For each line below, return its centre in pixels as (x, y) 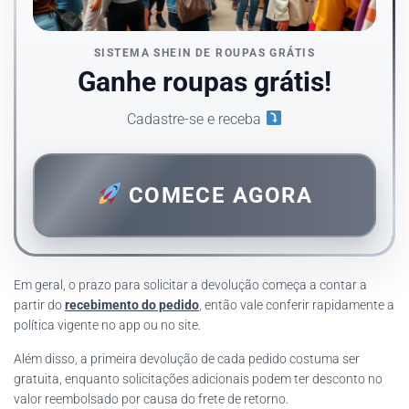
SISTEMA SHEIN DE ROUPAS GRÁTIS (204, 52)
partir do (39, 304)
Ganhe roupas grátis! (204, 81)
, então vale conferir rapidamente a (297, 304)
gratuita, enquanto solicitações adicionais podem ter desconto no (198, 378)
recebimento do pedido (132, 304)
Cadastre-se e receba (196, 119)
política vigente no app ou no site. (107, 325)
